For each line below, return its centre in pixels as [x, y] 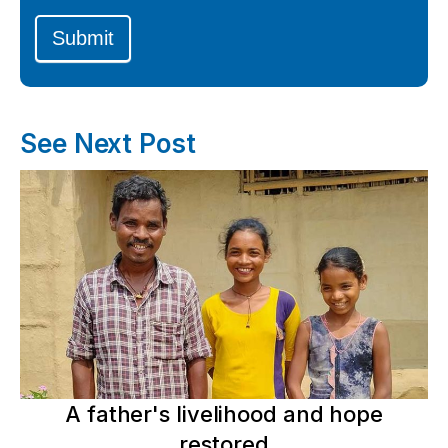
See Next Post [111, 143]
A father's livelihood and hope [224, 414]
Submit [83, 38]
